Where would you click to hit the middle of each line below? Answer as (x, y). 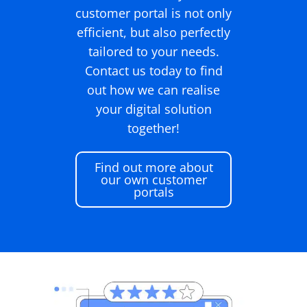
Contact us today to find (153, 70)
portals (153, 192)
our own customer (153, 179)
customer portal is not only (153, 13)
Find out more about (153, 167)
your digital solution (153, 109)
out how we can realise (153, 89)
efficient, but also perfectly (153, 32)
